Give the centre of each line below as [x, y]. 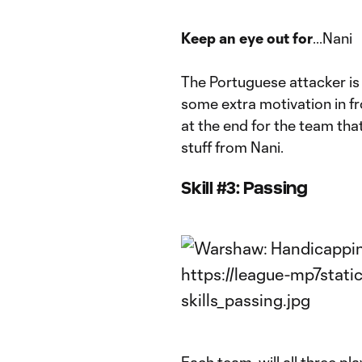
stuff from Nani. [234, 147]
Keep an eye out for [247, 38]
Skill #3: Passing [244, 188]
